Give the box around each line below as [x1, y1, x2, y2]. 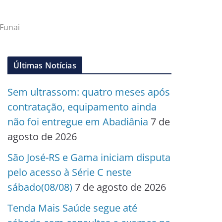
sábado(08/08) [7, 180, 73, 194]
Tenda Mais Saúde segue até [7, 201, 138, 215]
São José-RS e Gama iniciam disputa [7, 151, 171, 164]
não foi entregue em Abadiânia [7, 115, 149, 128]
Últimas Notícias [13, 60, 76, 71]
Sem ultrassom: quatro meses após [7, 85, 170, 99]
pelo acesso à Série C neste [7, 166, 132, 179]
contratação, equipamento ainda [7, 100, 157, 113]
